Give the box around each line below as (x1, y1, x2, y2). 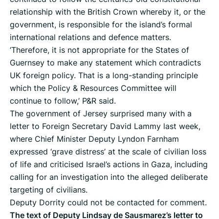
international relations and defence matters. (10, 32, 171, 43)
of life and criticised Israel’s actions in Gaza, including (10, 159, 208, 170)
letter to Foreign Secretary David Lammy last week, (10, 121, 200, 132)
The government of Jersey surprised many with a (10, 108, 192, 119)
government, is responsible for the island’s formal (10, 19, 192, 30)
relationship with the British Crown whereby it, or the (10, 6, 205, 18)
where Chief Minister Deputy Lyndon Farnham (10, 133, 179, 145)
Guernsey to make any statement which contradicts (10, 57, 201, 68)
